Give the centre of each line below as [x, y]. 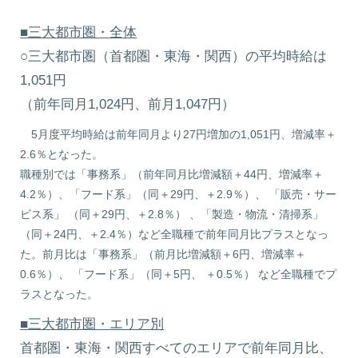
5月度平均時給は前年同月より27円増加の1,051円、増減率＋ [179, 134]
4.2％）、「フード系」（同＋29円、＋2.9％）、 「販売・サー [179, 194]
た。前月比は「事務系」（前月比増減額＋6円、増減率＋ [163, 254]
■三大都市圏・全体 [79, 32]
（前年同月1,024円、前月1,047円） [128, 104]
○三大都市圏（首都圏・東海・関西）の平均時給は [174, 56]
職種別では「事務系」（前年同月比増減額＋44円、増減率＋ [172, 174]
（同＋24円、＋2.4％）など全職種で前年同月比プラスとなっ [175, 234]
